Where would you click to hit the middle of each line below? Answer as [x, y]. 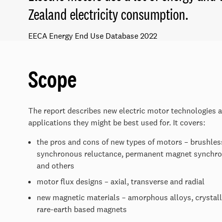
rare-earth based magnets [82, 209]
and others [55, 166]
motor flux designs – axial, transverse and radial [121, 182]
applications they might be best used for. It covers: [117, 123]
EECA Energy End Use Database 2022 [93, 36]
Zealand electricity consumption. [108, 14]
